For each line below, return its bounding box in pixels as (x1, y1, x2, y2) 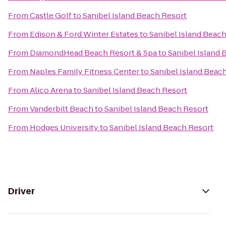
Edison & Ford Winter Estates (30, 29, 138, 39)
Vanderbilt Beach (30, 103, 93, 114)
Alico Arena (30, 85, 72, 95)
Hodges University (30, 122, 98, 133)
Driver (8, 185, 35, 197)
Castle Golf (30, 10, 72, 21)
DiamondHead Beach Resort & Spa (30, 47, 157, 58)
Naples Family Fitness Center (30, 66, 139, 77)
